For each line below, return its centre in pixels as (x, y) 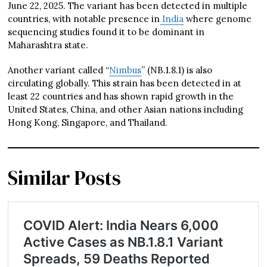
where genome (218, 18)
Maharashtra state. (48, 45)
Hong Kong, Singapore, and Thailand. (88, 122)
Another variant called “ (59, 70)
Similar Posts (65, 178)
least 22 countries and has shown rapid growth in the (121, 96)
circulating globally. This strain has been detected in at (125, 83)
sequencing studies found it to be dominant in (106, 32)
